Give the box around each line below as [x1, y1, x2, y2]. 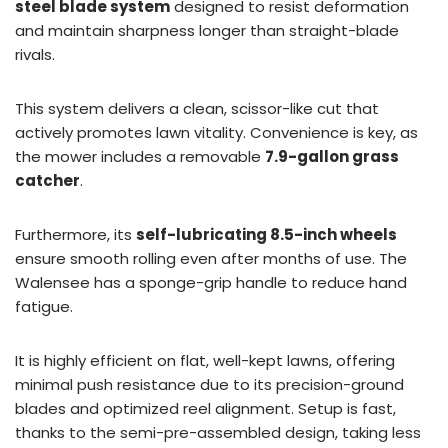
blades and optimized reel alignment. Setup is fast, [15, 397, 396, 419]
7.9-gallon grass [265, 145, 399, 167]
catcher [15, 169, 80, 191]
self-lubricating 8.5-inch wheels [136, 223, 397, 245]
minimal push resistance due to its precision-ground [15, 373, 404, 395]
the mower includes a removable [15, 145, 265, 167]
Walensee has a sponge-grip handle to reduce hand [15, 271, 407, 293]
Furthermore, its [15, 223, 136, 245]
